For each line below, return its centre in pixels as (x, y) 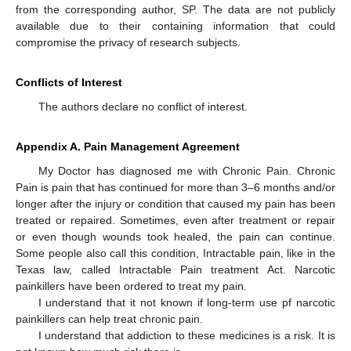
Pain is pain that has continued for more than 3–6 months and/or (175, 188)
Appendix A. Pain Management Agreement (128, 147)
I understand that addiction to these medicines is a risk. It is (186, 336)
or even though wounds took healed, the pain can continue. (175, 237)
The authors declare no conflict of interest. (143, 107)
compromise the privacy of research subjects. (128, 43)
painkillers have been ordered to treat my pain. (131, 286)
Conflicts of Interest (69, 83)
